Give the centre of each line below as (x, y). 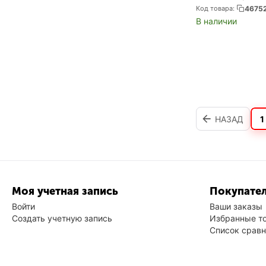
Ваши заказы (236, 207)
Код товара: (215, 8)
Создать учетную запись (62, 218)
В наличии (216, 21)
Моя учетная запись (65, 191)
